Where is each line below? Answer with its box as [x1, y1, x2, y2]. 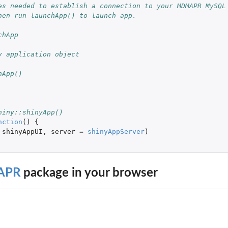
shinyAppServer [87, 127, 145, 135]
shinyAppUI [2, 127, 43, 135]
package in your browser [20, 166, 158, 179]
